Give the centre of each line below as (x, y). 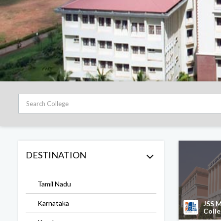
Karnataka (53, 203)
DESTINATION (56, 155)
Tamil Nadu (54, 184)
